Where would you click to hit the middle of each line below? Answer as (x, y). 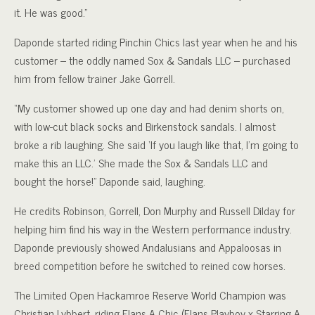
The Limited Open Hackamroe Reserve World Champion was (150, 295)
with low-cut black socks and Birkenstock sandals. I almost (145, 126)
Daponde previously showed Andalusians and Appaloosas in (148, 247)
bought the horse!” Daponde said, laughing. (110, 181)
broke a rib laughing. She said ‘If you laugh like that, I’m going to (156, 144)
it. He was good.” (51, 12)
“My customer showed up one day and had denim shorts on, (149, 108)
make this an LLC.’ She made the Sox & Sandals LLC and (141, 162)
